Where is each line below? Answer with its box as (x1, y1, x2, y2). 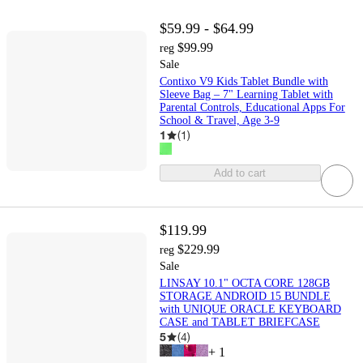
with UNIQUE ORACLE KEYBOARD (159, 303, 341, 316)
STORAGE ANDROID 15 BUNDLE (159, 290, 331, 303)
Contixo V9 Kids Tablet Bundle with (159, 75, 328, 88)
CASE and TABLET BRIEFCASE (159, 316, 320, 329)
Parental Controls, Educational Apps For (159, 101, 345, 114)
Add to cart (214, 167, 267, 180)
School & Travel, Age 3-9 (159, 114, 280, 127)
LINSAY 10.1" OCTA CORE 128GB (159, 277, 330, 290)
